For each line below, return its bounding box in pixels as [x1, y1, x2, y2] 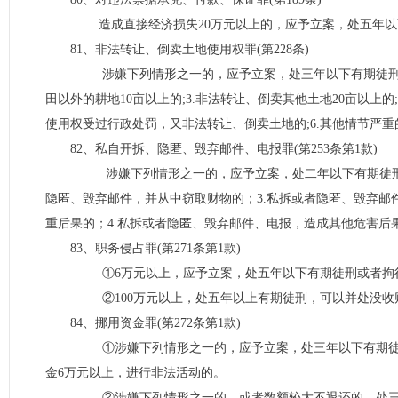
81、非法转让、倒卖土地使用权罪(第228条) [70, 43, 309, 56]
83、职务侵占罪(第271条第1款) [70, 242, 241, 255]
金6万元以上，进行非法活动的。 [45, 366, 226, 379]
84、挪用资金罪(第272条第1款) [70, 316, 241, 330]
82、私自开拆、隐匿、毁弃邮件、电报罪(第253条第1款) [70, 142, 378, 155]
